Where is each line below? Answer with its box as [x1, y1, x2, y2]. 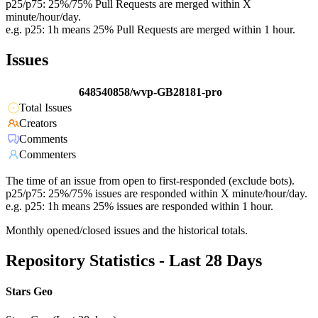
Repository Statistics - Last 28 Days [6, 251, 262, 270]
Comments [19, 133, 67, 146]
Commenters [19, 148, 76, 161]
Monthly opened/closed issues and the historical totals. [6, 224, 248, 237]
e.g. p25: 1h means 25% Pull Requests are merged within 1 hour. [6, 23, 295, 36]
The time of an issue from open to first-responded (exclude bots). [6, 175, 295, 187]
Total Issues [19, 102, 72, 114]
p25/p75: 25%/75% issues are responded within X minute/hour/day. [6, 187, 307, 200]
